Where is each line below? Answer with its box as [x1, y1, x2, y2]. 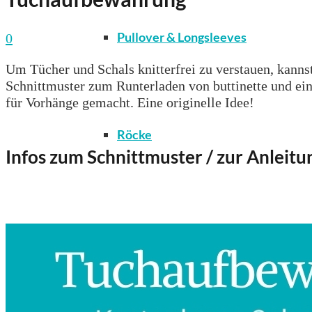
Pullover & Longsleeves [117, 29, 247, 45]
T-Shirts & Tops [117, 224, 199, 240]
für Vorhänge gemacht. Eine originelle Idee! [6, 94, 254, 110]
